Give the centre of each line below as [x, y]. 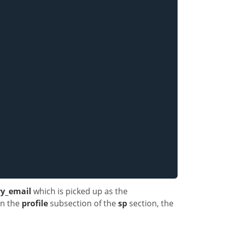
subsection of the [83, 203]
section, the [150, 203]
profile [35, 203]
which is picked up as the [79, 191]
